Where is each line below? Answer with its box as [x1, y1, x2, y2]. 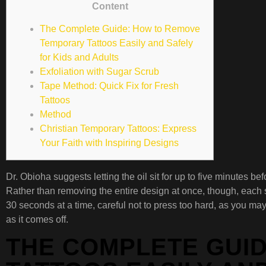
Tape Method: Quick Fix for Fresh [40, 81, 179, 91]
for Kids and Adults [40, 52, 119, 63]
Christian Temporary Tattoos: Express [40, 123, 197, 134]
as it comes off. [6, 214, 68, 224]
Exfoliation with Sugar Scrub [40, 66, 159, 77]
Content [91, 1, 128, 11]
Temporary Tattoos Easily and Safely [40, 38, 193, 49]
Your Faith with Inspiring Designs [40, 138, 179, 148]
